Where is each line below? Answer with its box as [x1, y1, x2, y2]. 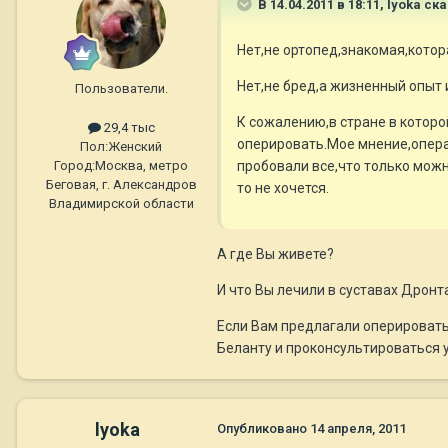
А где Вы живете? [217, 246, 334, 263]
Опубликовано [217, 421, 310, 437]
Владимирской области [48, 196, 194, 212]
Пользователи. [74, 81, 168, 97]
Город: [54, 158, 95, 174]
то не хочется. [237, 180, 329, 197]
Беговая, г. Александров [45, 177, 197, 193]
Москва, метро [95, 158, 188, 174]
